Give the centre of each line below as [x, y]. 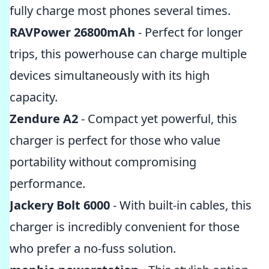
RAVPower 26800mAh [72, 32]
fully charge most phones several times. [120, 11]
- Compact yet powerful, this [158, 119]
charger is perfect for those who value [115, 140]
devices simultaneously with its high [110, 75]
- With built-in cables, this [181, 205]
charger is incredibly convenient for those [125, 227]
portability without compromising [103, 162]
